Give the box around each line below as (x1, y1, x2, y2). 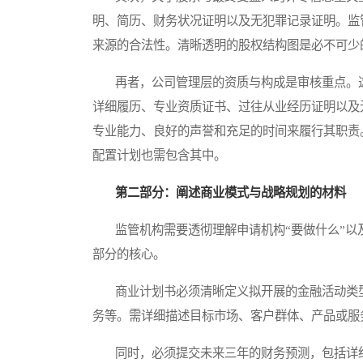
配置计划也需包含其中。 (92, 148, 226, 163)
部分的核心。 (92, 247, 165, 262)
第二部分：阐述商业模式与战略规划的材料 (115, 186, 346, 200)
